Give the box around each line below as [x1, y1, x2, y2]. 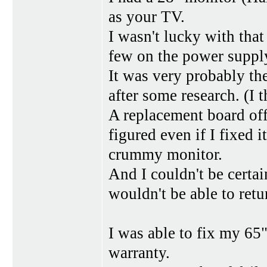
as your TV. [108, 8, 185, 26]
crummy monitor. [108, 145, 222, 164]
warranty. [108, 244, 170, 262]
